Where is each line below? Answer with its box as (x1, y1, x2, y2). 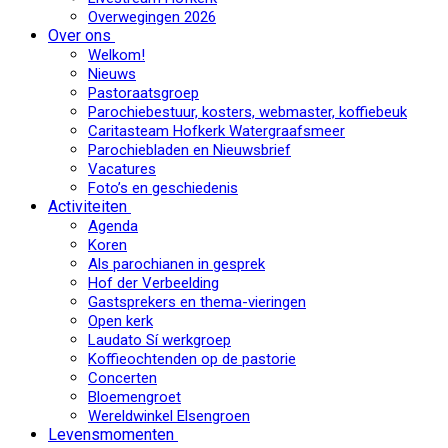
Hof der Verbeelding (88, 274, 219, 292)
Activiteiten (48, 197, 127, 216)
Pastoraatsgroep (88, 84, 199, 102)
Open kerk (88, 312, 153, 330)
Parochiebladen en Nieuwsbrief (88, 141, 291, 159)
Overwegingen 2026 (88, 8, 216, 26)
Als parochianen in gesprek (88, 255, 265, 273)
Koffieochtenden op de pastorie (88, 350, 296, 368)
